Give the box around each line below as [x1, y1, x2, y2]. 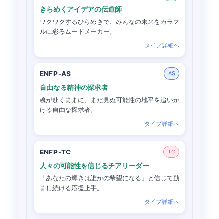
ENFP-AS [40, 69, 71, 78]
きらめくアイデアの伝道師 [40, 5, 122, 14]
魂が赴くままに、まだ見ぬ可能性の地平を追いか [40, 96, 179, 104]
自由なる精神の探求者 [40, 83, 108, 92]
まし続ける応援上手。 [40, 184, 103, 192]
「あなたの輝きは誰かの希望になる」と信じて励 [40, 175, 179, 182]
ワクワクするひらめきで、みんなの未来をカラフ [40, 18, 179, 26]
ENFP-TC [40, 148, 71, 156]
